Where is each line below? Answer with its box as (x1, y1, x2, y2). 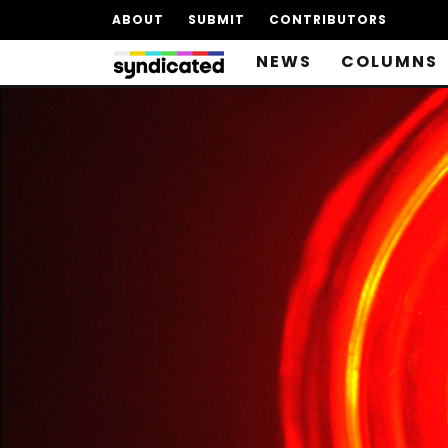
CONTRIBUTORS (269, 11, 387, 28)
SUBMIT (188, 11, 245, 28)
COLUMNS (341, 50, 438, 73)
